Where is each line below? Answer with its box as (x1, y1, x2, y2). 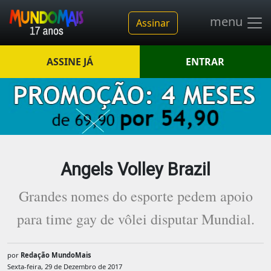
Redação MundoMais (21, 250, 91, 260)
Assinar (135, 16, 170, 30)
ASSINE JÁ (46, 55, 93, 68)
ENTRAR (186, 55, 225, 68)
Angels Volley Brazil (60, 159, 211, 180)
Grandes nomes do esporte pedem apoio (18, 186, 253, 206)
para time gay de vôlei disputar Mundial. (16, 209, 255, 229)
